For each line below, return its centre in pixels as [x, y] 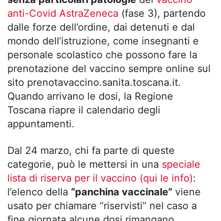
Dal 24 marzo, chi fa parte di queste [91, 150]
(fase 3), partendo [164, 13]
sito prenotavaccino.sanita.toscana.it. [94, 82]
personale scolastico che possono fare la [102, 55]
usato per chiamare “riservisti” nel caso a [102, 205]
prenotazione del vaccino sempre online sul [109, 68]
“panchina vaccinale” [122, 192]
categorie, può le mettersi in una [83, 164]
